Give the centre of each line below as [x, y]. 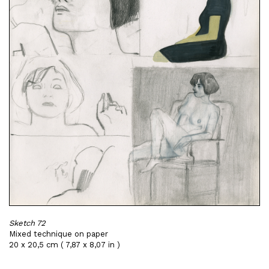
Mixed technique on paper [59, 234]
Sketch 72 [27, 223]
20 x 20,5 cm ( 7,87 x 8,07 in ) [65, 245]
